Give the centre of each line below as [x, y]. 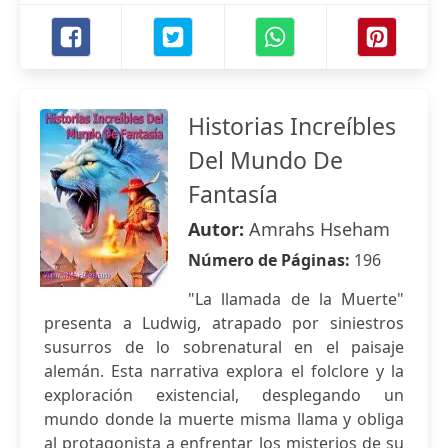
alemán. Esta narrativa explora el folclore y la [224, 371]
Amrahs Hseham [319, 229]
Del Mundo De [265, 160]
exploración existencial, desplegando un [224, 395]
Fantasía [233, 194]
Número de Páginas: [271, 260]
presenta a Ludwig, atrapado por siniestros [224, 323]
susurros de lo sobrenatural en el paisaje [224, 347]
